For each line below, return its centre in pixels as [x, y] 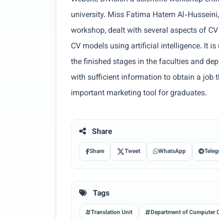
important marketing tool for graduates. [139, 94]
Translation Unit [112, 213]
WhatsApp [172, 152]
